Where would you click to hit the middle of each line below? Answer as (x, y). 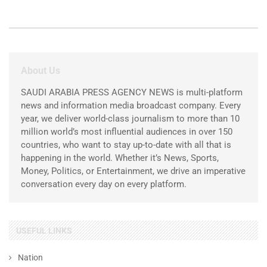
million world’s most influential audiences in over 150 (127, 131)
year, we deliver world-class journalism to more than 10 (130, 118)
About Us (41, 70)
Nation (30, 257)
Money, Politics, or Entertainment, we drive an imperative (133, 171)
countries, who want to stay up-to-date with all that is (126, 145)
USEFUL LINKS (44, 230)
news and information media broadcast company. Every (131, 105)
